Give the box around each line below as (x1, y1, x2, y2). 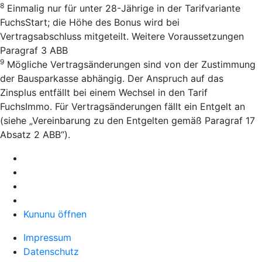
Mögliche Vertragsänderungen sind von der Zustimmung (4, 58, 256, 71)
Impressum (23, 232, 71, 244)
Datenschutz (23, 246, 79, 258)
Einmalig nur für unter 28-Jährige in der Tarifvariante (4, 2, 240, 15)
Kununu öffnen (23, 208, 87, 220)
